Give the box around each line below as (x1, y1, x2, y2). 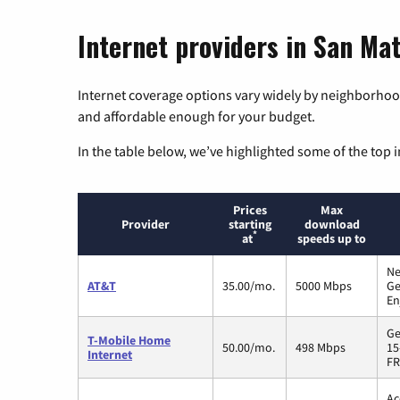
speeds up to (297, 229, 366, 246)
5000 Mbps (296, 277, 352, 294)
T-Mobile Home (87, 331, 171, 348)
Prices (232, 201, 267, 218)
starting (228, 215, 271, 232)
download (304, 215, 360, 232)
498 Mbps (296, 338, 346, 355)
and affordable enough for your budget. (78, 106, 315, 125)
